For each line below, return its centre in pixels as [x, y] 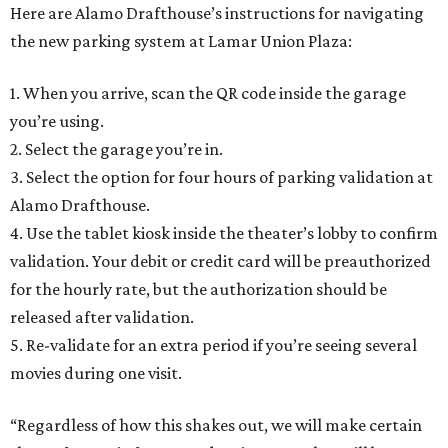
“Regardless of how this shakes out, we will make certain [216, 425]
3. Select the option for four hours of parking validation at [221, 177]
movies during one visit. [96, 373]
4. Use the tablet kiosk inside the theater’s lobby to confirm [224, 233]
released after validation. [102, 317]
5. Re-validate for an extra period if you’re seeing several [213, 345]
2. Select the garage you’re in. [116, 149]
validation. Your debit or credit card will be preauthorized [220, 261]
